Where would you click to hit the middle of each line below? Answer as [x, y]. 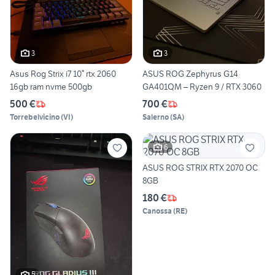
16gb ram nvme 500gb [51, 87]
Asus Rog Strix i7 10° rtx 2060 [63, 74]
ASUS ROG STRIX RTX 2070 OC [200, 168]
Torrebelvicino [35, 117]
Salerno [156, 117]
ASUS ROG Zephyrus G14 [190, 74]
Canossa [157, 211]
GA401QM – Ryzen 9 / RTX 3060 [202, 87]
